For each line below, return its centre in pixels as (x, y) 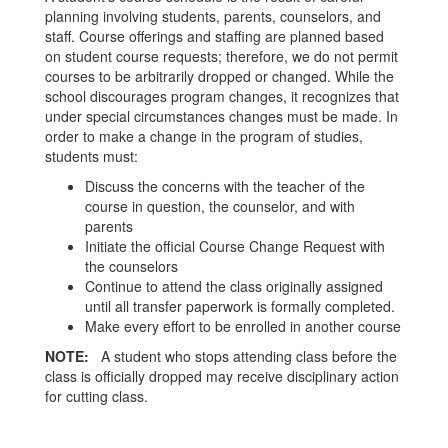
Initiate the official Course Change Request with (235, 246)
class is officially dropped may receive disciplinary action (222, 376)
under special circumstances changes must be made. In (221, 116)
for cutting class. (96, 396)
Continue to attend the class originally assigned (234, 286)
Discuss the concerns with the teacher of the (225, 186)
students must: (91, 156)
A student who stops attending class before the (243, 356)
